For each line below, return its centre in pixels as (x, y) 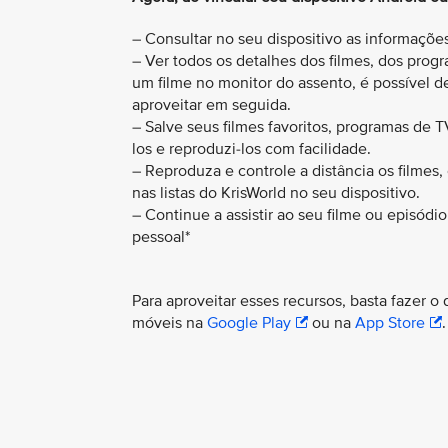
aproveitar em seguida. (211, 104)
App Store (390, 322)
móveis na (169, 322)
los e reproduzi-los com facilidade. (251, 148)
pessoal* (163, 236)
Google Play (249, 322)
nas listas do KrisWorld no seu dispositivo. (276, 192)
